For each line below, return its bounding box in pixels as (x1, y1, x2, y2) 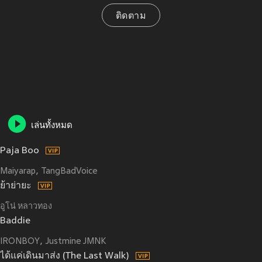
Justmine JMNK (46, 237, 106, 247)
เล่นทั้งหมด (31, 121, 73, 132)
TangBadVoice (42, 167, 98, 177)
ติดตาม (115, 11, 147, 22)
